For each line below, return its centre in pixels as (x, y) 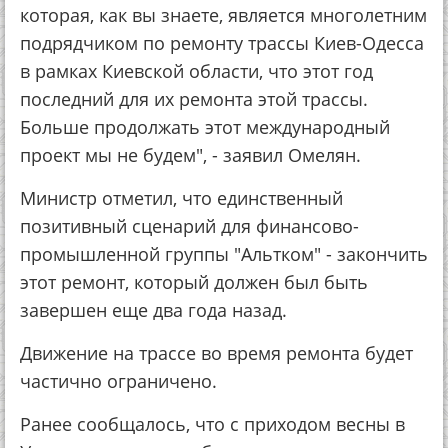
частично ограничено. (118, 381)
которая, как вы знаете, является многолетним (223, 15)
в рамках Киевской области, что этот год (196, 71)
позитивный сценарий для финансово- (189, 226)
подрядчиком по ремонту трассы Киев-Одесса (222, 43)
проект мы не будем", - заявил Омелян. (190, 155)
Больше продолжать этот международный (205, 127)
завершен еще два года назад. (153, 310)
